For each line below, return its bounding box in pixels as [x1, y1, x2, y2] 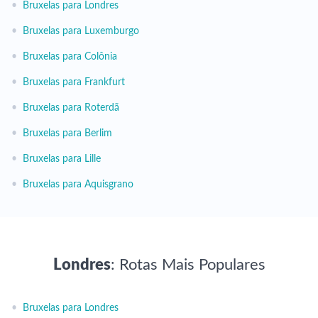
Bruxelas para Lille [23, 154, 101, 164]
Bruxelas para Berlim [23, 128, 112, 138]
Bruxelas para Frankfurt [23, 77, 125, 87]
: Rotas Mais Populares [110, 257, 265, 273]
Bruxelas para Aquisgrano [23, 180, 133, 190]
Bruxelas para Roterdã [23, 103, 119, 113]
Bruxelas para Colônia [23, 52, 117, 62]
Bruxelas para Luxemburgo [23, 26, 139, 36]
